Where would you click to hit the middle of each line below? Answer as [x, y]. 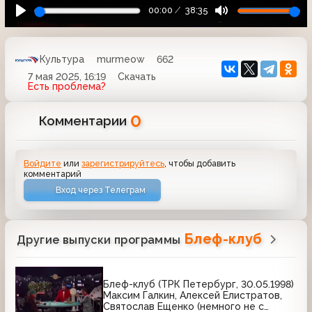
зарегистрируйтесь [123, 163]
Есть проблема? [67, 86]
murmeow [120, 60]
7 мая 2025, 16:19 [67, 76]
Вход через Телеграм [101, 190]
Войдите [43, 163]
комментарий [53, 173]
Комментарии [85, 120]
